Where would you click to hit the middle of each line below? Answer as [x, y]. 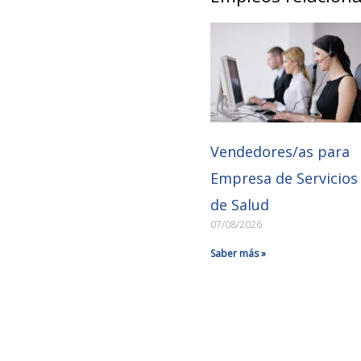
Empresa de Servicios [284, 178]
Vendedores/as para [280, 151]
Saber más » [238, 253]
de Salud [239, 204]
